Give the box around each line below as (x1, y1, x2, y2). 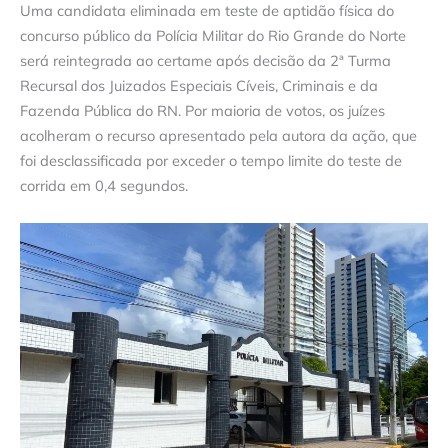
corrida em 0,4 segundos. (20, 175, 188, 195)
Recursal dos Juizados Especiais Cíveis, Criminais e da (20, 75, 378, 95)
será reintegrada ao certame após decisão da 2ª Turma (20, 50, 391, 70)
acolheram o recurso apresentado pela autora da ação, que (20, 125, 417, 145)
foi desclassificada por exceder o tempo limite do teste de (20, 150, 402, 170)
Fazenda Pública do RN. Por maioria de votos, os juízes (20, 100, 385, 120)
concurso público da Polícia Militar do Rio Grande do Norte (20, 25, 406, 45)
